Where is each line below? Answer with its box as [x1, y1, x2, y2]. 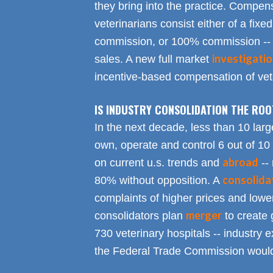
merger [185, 208, 222, 222]
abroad [222, 155, 258, 169]
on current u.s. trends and [94, 157, 222, 169]
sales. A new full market [94, 53, 212, 66]
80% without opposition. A [94, 174, 222, 187]
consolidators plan [94, 210, 186, 222]
